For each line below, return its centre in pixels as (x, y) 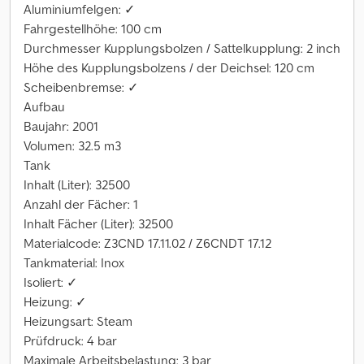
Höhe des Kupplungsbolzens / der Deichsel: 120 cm (169, 67)
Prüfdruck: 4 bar (70, 340)
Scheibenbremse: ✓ (81, 87)
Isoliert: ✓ (50, 282)
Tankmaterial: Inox (74, 262)
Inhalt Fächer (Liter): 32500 (98, 223)
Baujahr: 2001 (61, 126)
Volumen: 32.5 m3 (72, 145)
